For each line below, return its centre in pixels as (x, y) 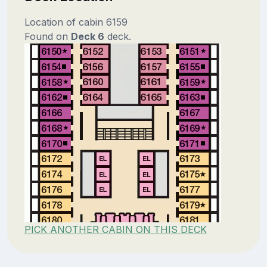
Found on (47, 36)
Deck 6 (87, 36)
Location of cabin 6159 (76, 22)
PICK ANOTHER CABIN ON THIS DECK (115, 229)
